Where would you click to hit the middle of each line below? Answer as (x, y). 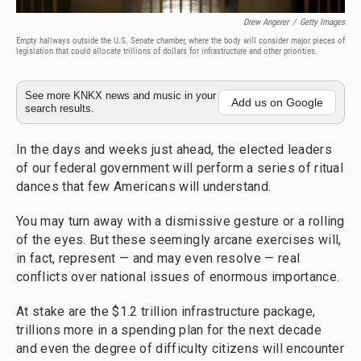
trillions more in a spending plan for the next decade (169, 330)
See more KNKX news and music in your (120, 96)
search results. (60, 109)
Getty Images (322, 23)
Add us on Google (277, 103)
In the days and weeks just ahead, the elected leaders (174, 150)
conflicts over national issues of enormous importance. (178, 277)
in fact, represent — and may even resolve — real (158, 259)
